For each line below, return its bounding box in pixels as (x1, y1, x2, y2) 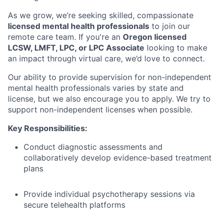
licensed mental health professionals (8, 21, 149, 31)
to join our (149, 21, 190, 31)
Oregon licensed (123, 31, 187, 42)
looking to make (144, 42, 207, 53)
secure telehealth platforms (24, 199, 125, 210)
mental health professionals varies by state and (8, 82, 184, 93)
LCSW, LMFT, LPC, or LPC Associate (8, 42, 144, 53)
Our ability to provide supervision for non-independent (8, 72, 211, 82)
